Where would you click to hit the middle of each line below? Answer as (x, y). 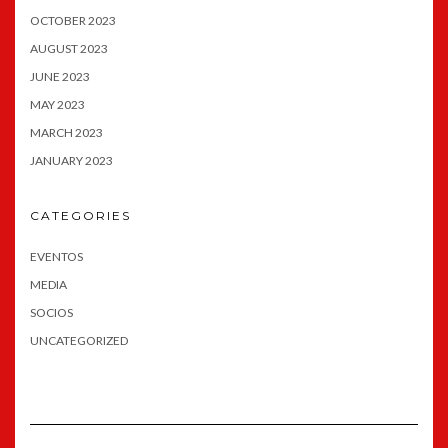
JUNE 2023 (60, 76)
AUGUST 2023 (69, 48)
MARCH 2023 (66, 132)
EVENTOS (56, 256)
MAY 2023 (57, 104)
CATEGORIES (80, 215)
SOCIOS (51, 312)
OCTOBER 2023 (73, 20)
